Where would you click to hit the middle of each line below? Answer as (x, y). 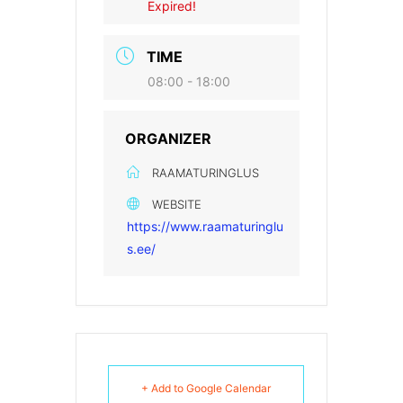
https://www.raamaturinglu (205, 226)
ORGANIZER (168, 139)
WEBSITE (177, 204)
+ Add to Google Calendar (206, 388)
